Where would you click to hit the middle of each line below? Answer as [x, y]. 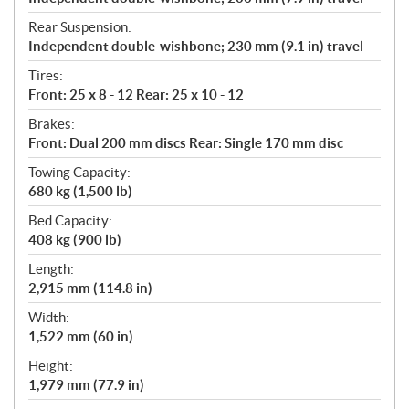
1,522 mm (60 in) [81, 336]
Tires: [46, 75]
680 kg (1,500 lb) [80, 191]
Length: [51, 268]
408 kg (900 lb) [75, 239]
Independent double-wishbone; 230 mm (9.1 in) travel [196, 46]
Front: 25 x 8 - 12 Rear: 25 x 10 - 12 [136, 94]
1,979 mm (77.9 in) [86, 384]
